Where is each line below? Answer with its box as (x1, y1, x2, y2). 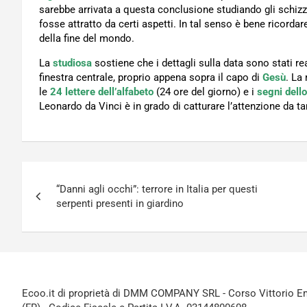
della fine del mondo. (39, 32, 134, 45)
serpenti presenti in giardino (56, 197, 184, 210)
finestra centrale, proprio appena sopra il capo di (39, 71, 262, 84)
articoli (21, 190, 89, 217)
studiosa (53, 57, 92, 70)
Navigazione (21, 162, 142, 188)
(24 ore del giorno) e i (153, 86, 257, 99)
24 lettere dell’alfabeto (50, 86, 153, 99)
